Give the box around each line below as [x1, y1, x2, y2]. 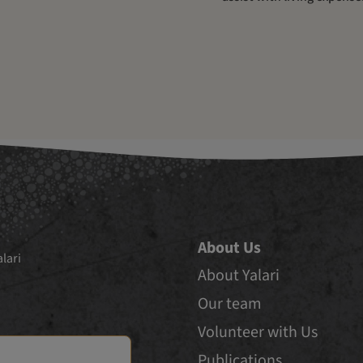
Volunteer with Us [198, 321, 318, 343]
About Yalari [198, 264, 280, 286]
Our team [198, 293, 262, 314]
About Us [198, 237, 261, 258]
